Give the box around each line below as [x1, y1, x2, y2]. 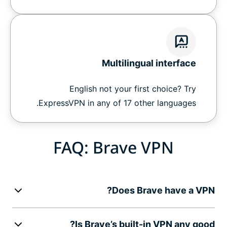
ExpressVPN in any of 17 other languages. [39, 98, 196, 108]
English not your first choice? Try [69, 84, 196, 94]
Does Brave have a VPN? [112, 185, 215, 196]
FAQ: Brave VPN [53, 136, 174, 159]
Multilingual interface [102, 58, 196, 69]
